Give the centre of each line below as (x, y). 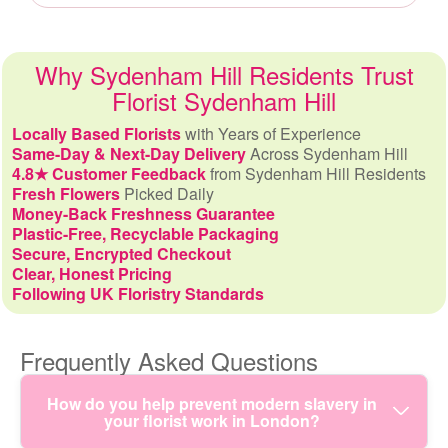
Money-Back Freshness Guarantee (143, 214)
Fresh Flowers (66, 194)
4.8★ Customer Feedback (109, 174)
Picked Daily (167, 194)
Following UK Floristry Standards (138, 294)
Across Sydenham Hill (327, 154)
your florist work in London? (212, 421)
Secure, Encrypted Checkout (121, 254)
